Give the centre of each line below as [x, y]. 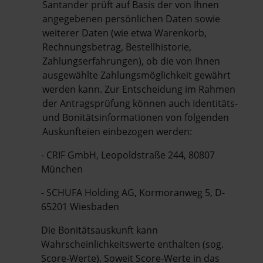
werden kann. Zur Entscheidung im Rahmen [139, 89]
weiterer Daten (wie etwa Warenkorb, [124, 33]
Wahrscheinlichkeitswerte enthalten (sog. [132, 244]
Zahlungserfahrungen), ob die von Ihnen [131, 61]
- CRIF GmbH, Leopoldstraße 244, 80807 [128, 155]
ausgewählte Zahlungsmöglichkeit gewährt [136, 75]
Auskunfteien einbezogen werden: [117, 131]
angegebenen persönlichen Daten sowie [131, 18]
